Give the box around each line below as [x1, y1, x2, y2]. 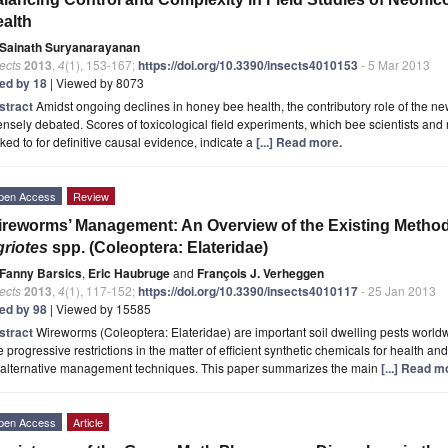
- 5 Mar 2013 [358, 55, 430, 73]
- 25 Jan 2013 [358, 281, 436, 299]
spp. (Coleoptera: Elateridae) [48, 238, 268, 256]
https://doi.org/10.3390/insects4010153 [138, 55, 358, 74]
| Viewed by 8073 [47, 73, 144, 91]
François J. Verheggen [197, 263, 324, 282]
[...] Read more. [256, 132, 342, 151]
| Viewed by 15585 [47, 299, 151, 317]
